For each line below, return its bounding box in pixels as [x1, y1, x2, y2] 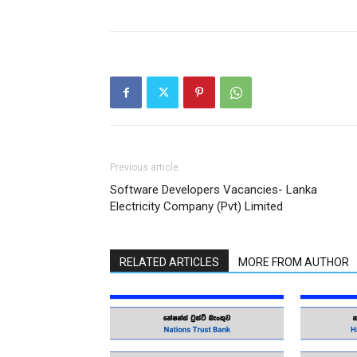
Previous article [110, 162, 178, 173]
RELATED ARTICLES [120, 256, 219, 269]
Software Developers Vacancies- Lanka [110, 182, 317, 197]
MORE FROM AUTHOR [238, 256, 349, 269]
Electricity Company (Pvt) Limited [110, 199, 283, 214]
